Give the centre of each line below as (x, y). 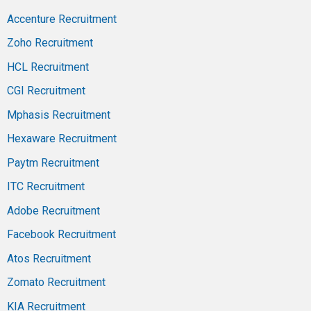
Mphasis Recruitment (59, 115)
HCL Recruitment (48, 67)
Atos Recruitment (49, 258)
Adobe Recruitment (53, 210)
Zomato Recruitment (56, 283)
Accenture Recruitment (62, 19)
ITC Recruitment (46, 187)
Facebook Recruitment (61, 235)
